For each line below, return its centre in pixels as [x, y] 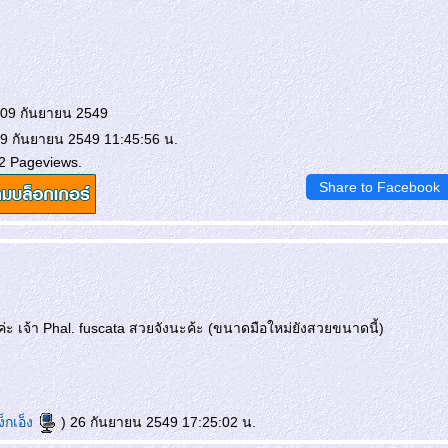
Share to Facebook [379, 187]
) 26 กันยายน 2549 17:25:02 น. [156, 422]
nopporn [355, 83]
